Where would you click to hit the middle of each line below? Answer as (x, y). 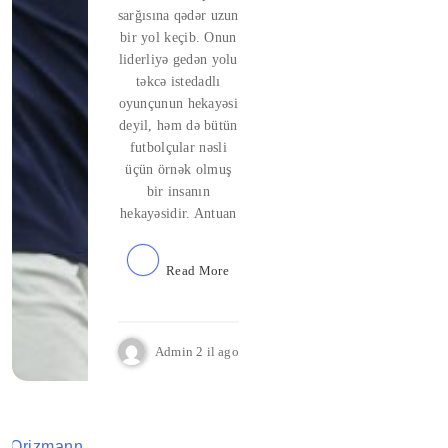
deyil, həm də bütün (178, 125)
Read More (197, 270)
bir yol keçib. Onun (178, 37)
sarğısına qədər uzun (178, 15)
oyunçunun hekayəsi (178, 103)
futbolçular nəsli (178, 147)
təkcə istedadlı (178, 81)
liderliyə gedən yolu (178, 59)
